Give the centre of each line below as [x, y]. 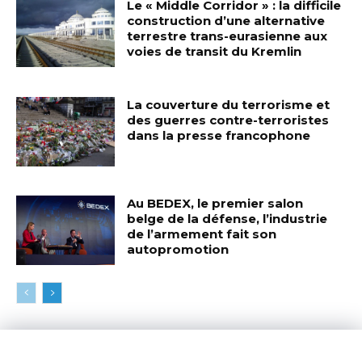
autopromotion [178, 249]
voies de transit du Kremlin [215, 52]
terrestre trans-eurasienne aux [227, 36]
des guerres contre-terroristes [228, 120]
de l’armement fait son [202, 234]
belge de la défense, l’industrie [227, 218]
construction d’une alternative [226, 21]
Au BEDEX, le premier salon [215, 203]
